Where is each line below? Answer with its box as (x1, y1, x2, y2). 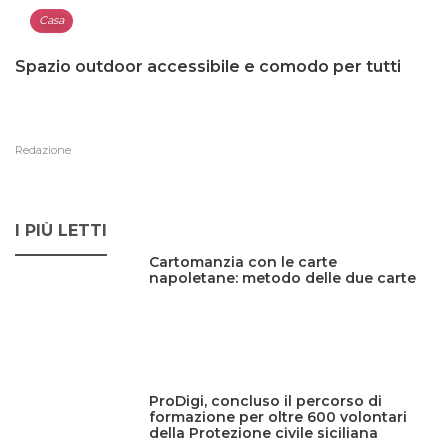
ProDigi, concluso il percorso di (149, 392, 383, 411)
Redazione (15, 143, 71, 157)
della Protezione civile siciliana (149, 424, 379, 443)
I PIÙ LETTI (15, 221, 107, 240)
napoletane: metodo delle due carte (149, 269, 417, 287)
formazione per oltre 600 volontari (149, 408, 408, 427)
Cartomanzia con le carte (149, 253, 338, 271)
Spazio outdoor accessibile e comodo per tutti (15, 57, 401, 76)
